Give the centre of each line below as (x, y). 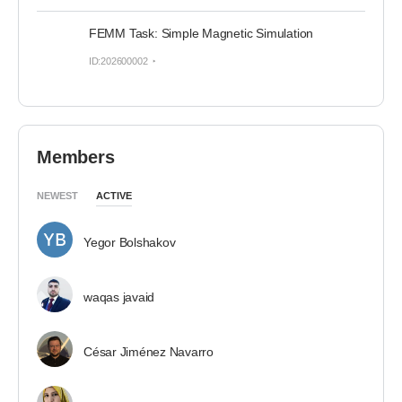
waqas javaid (119, 297)
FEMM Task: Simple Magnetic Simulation (201, 33)
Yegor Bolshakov (130, 242)
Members (76, 157)
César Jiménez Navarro (149, 352)
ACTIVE (114, 196)
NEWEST (57, 196)
